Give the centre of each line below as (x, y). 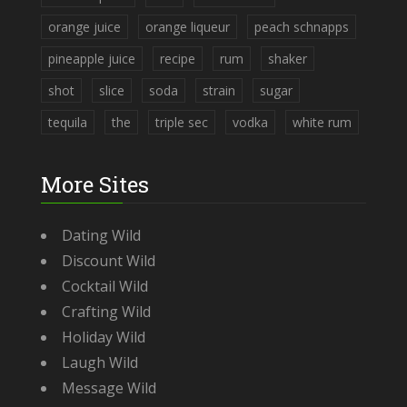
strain (219, 90)
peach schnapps (302, 26)
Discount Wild (109, 260)
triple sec (182, 122)
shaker (288, 58)
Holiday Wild (104, 337)
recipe (178, 58)
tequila (68, 122)
